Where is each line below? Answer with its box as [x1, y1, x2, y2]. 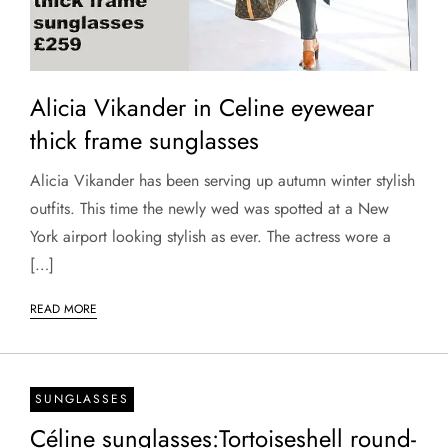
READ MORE [30, 300, 97, 318]
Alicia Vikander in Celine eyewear [30, 90, 374, 125]
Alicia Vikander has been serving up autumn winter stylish [30, 169, 415, 192]
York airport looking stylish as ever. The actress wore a [30, 225, 391, 248]
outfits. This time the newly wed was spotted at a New [30, 197, 389, 220]
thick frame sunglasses [30, 123, 259, 158]
